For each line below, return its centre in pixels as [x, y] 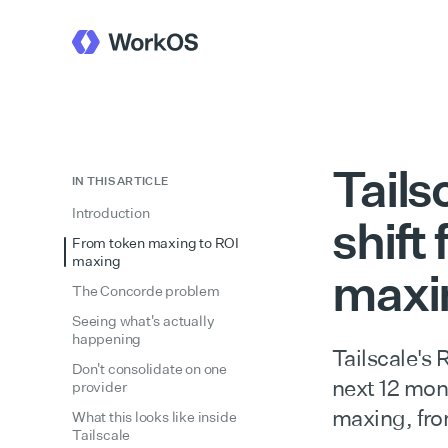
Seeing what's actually [143, 320]
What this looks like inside [154, 416]
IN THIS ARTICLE [120, 181]
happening [107, 338]
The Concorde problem [146, 290]
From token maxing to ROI [155, 242]
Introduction [111, 212]
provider [99, 386]
